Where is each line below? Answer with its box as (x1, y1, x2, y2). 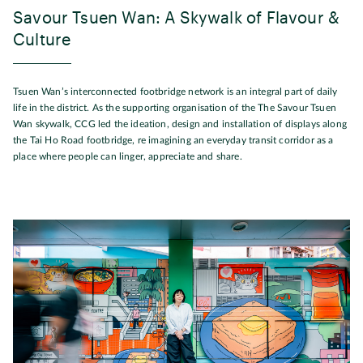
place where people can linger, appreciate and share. (13, 151, 242, 161)
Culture (13, 28, 76, 49)
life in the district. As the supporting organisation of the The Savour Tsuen (13, 102, 336, 113)
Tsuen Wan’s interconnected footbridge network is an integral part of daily (13, 86, 338, 96)
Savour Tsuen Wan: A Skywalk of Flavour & (13, 6, 340, 27)
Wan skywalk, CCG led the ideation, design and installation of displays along (13, 118, 347, 129)
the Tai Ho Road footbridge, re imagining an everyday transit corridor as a (13, 135, 334, 145)
